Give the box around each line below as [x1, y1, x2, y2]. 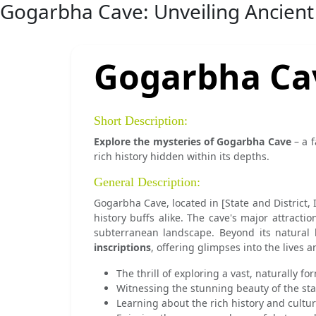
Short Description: [93, 114, 188, 128]
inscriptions [93, 241, 151, 254]
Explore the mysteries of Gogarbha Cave [93, 135, 291, 148]
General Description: [93, 175, 200, 189]
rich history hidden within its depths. [93, 150, 269, 163]
